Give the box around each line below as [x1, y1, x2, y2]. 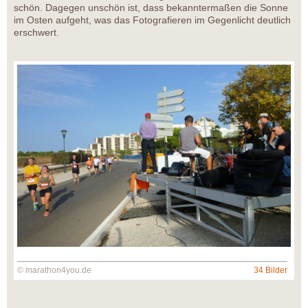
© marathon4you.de [17, 265, 91, 275]
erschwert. [14, 26, 59, 38]
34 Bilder [254, 265, 287, 275]
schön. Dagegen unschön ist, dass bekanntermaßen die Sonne [14, 1, 288, 13]
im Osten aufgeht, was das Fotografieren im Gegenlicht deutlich [14, 14, 291, 25]
